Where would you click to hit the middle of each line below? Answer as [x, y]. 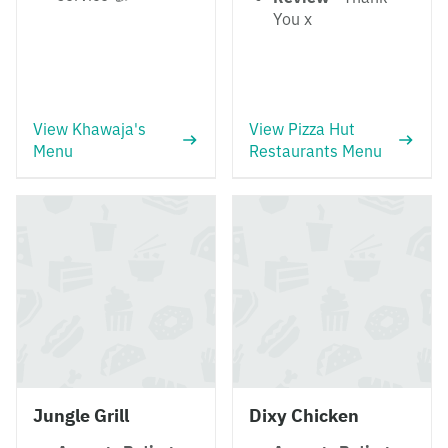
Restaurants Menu [315, 151]
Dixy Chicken [304, 415]
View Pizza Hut [302, 129]
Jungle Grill [81, 415]
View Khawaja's [89, 129]
